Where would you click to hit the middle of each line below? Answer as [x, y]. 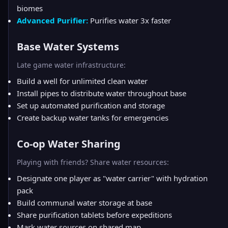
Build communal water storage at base [84, 203]
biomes [30, 8]
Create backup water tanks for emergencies [93, 118]
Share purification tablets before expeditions [94, 215]
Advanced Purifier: [52, 20]
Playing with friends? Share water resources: [93, 162]
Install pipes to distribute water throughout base [102, 93]
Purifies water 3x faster [130, 20]
